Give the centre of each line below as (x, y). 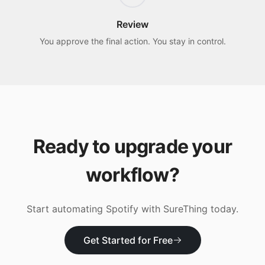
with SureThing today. (188, 209)
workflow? (132, 175)
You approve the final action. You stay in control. (132, 41)
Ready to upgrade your (132, 146)
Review (132, 24)
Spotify (122, 209)
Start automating (66, 209)
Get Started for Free (128, 240)
